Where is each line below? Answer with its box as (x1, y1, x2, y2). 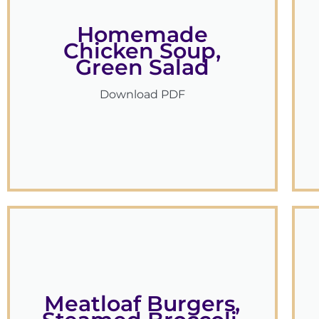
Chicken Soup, (63, 37, 221, 64)
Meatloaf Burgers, (44, 290, 241, 317)
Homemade (76, 21, 208, 48)
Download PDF (99, 87, 185, 101)
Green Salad (75, 53, 209, 80)
